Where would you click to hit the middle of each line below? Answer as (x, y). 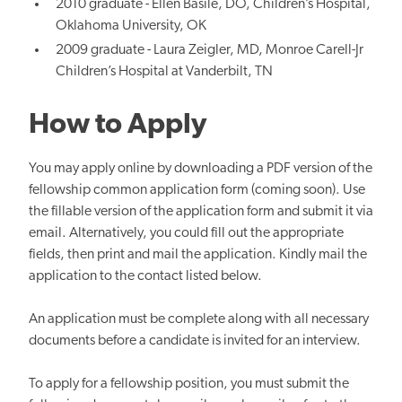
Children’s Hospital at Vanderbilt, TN (165, 71)
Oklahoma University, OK (131, 26)
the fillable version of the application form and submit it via (201, 211)
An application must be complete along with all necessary (199, 319)
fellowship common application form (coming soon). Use (197, 190)
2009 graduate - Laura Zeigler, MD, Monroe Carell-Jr (210, 50)
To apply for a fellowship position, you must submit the (189, 384)
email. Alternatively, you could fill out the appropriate (186, 233)
